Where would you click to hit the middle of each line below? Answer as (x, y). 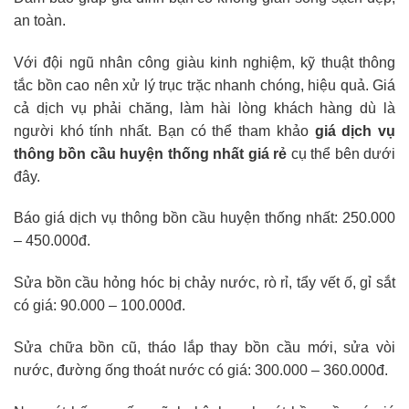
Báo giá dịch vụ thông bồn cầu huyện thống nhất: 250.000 (204, 218)
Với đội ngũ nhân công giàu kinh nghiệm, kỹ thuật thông (204, 62)
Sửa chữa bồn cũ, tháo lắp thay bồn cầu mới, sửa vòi (204, 347)
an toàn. (40, 20)
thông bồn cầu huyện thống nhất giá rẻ (151, 153)
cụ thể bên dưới (341, 153)
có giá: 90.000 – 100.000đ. (100, 306)
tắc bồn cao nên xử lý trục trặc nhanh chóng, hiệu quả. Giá (204, 85)
